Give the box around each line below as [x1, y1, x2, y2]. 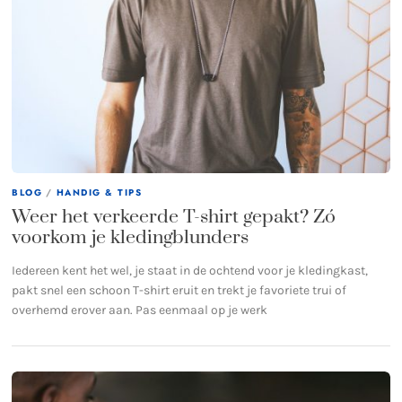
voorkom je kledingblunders [12, 225, 249, 249]
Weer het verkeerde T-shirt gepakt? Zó [12, 205, 336, 229]
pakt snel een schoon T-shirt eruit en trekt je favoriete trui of [12, 282, 347, 298]
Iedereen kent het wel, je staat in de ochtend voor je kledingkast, [12, 262, 369, 278]
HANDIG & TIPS [56, 186, 143, 200]
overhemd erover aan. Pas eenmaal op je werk [12, 301, 268, 318]
